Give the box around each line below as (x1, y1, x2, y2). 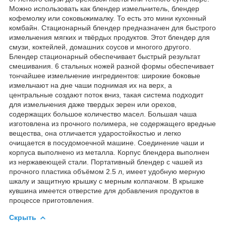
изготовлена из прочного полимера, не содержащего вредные (9, 119, 216, 128)
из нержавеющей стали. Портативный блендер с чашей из (9, 157, 202, 166)
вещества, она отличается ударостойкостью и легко (9, 129, 181, 137)
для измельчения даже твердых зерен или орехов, (9, 100, 177, 108)
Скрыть (9, 213, 36, 221)
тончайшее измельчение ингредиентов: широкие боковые (9, 71, 200, 80)
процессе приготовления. (9, 196, 94, 204)
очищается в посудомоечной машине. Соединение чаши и (9, 138, 204, 147)
